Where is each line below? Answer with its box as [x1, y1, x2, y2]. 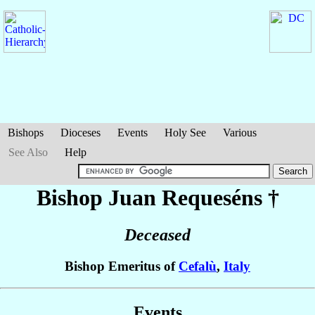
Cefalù [179, 259, 217, 274]
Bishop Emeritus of [65, 259, 179, 274]
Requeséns [161, 185, 262, 210]
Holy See [165, 127, 206, 139]
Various [223, 127, 257, 139]
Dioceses [60, 127, 101, 139]
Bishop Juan [36, 185, 162, 210]
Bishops [8, 127, 44, 139]
